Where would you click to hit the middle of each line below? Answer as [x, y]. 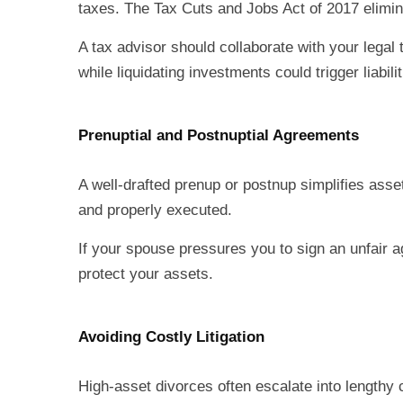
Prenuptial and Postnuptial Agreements [219, 135]
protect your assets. [146, 274]
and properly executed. [155, 210]
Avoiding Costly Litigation [171, 337]
